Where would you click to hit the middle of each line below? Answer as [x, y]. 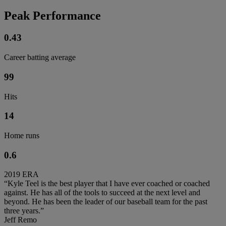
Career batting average [40, 58]
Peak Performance [52, 15]
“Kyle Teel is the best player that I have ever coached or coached [107, 184]
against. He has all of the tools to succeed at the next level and [102, 193]
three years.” [24, 211]
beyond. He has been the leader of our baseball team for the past [106, 202]
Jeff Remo [20, 220]
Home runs [22, 136]
